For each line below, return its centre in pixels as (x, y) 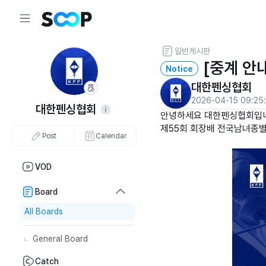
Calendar (111, 136)
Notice (179, 69)
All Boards (44, 211)
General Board (60, 239)
